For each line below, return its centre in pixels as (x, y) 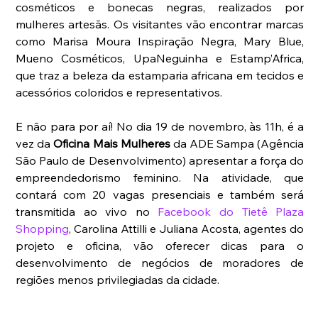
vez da (35, 144)
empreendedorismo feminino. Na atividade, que (160, 178)
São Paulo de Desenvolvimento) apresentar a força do (160, 161)
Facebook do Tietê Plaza (231, 212)
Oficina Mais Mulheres (113, 144)
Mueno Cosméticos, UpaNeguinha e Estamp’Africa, (160, 59)
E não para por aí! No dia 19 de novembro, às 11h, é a (160, 127)
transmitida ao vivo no (87, 212)
